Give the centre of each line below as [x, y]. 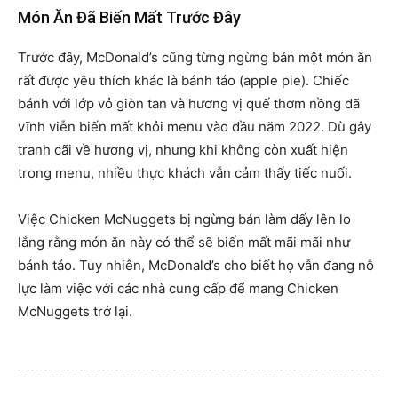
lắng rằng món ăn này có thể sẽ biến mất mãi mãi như [184, 242]
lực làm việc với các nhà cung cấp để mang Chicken [178, 288]
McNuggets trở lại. [75, 311]
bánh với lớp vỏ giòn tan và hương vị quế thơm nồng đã [189, 103]
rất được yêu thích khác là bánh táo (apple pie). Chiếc [183, 80]
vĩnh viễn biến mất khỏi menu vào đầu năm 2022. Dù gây [195, 126]
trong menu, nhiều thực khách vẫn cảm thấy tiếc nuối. [185, 172]
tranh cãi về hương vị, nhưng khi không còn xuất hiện [183, 149]
